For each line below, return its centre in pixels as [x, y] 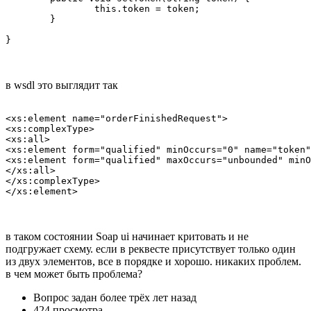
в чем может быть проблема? [74, 274]
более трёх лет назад [148, 297]
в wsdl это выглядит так [62, 85]
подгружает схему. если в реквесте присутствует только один [151, 249]
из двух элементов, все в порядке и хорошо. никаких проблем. [153, 261]
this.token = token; [50, 8]
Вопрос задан [67, 297]
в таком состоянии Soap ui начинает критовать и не [127, 236]
